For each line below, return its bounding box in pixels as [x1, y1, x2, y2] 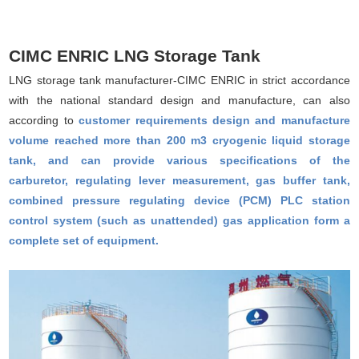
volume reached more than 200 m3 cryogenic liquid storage [9, 133, 350, 147]
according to [9, 113, 79, 127]
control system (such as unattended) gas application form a [9, 213, 350, 227]
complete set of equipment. [9, 233, 159, 247]
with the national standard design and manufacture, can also [9, 93, 350, 107]
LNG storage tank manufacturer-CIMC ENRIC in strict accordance [9, 73, 350, 87]
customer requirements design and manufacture [79, 113, 350, 127]
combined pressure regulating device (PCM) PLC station [9, 193, 350, 207]
